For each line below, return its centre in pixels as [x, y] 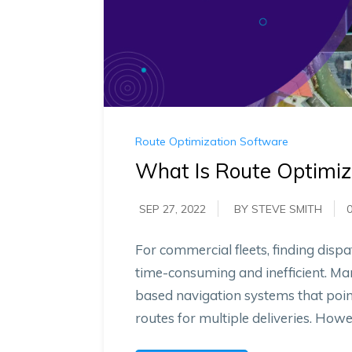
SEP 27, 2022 [172, 209]
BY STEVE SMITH [278, 209]
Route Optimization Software [212, 142]
